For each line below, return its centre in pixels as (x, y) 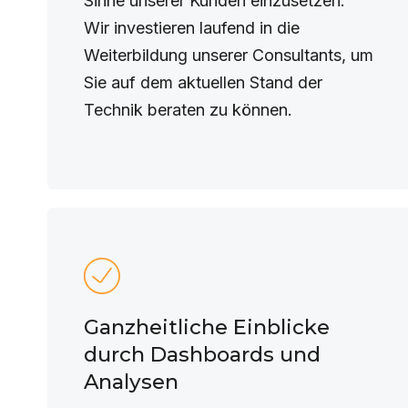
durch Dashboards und (202, 354)
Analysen (131, 382)
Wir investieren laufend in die (192, 28)
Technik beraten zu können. (188, 110)
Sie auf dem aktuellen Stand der (203, 82)
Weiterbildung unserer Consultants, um (229, 55)
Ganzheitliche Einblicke (207, 327)
